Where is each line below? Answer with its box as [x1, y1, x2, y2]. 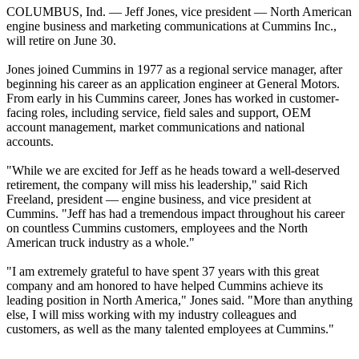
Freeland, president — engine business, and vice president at [6, 192, 311, 207]
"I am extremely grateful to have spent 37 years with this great [6, 264, 319, 279]
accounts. [6, 135, 54, 149]
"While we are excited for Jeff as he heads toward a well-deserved [6, 163, 340, 178]
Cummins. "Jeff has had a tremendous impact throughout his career [6, 207, 345, 221]
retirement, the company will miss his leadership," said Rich [6, 178, 308, 192]
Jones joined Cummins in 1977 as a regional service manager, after [6, 63, 342, 77]
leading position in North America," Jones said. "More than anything [6, 293, 353, 308]
